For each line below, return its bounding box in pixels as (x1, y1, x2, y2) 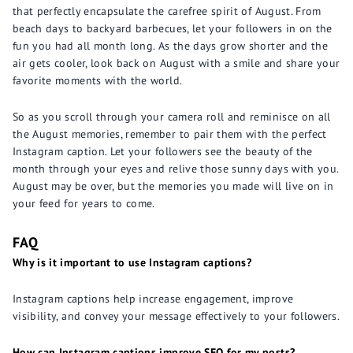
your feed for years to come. (13, 196, 155, 210)
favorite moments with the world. (13, 73, 183, 87)
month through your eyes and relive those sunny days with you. (13, 162, 339, 176)
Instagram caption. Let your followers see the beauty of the (13, 144, 313, 158)
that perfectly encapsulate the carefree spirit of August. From (13, 4, 321, 18)
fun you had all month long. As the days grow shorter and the (13, 39, 329, 53)
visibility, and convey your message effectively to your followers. (13, 309, 340, 323)
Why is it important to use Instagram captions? (13, 255, 252, 269)
